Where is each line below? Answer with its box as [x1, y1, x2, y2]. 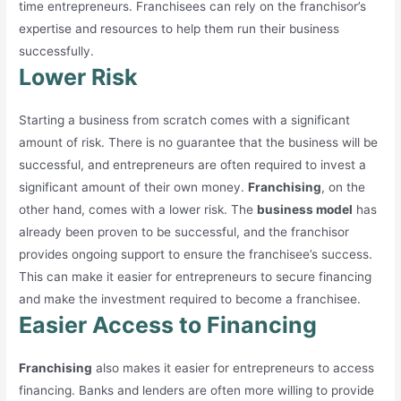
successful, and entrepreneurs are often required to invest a [19, 157, 367, 172]
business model [257, 201, 354, 217]
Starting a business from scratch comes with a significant [19, 112, 351, 127]
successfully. [19, 43, 95, 58]
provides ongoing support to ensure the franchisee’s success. [19, 246, 373, 261]
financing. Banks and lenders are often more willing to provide [19, 382, 375, 397]
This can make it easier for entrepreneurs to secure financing [19, 269, 372, 284]
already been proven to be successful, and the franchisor [19, 224, 350, 239]
